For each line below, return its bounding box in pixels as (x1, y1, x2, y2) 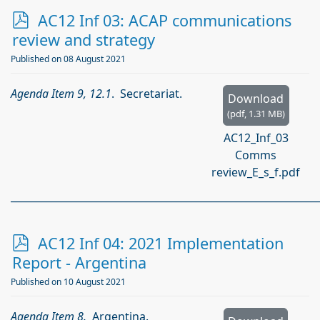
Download (228, 91, 284, 106)
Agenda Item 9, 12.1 (11, 86, 111, 101)
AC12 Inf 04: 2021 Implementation (38, 233, 284, 254)
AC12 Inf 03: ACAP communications (38, 10, 291, 31)
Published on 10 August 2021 (11, 276, 126, 288)
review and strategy (12, 29, 155, 50)
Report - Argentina (12, 252, 146, 273)
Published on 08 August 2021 (11, 53, 126, 65)
